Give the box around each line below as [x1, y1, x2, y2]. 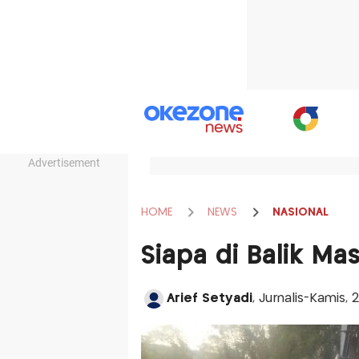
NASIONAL [272, 206, 329, 218]
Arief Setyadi [166, 292, 252, 305]
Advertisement [28, 156, 100, 169]
